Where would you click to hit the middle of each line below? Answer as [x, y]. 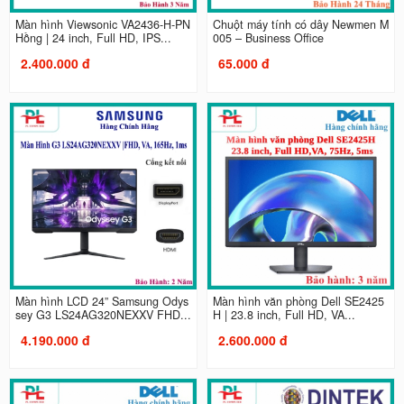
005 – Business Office [268, 38]
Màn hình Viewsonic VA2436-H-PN [102, 25]
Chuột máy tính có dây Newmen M [301, 25]
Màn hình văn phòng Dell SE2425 [298, 301]
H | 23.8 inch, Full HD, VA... [284, 314]
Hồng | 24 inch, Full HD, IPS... [93, 38]
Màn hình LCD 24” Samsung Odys [101, 301]
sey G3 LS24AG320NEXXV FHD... [103, 314]
